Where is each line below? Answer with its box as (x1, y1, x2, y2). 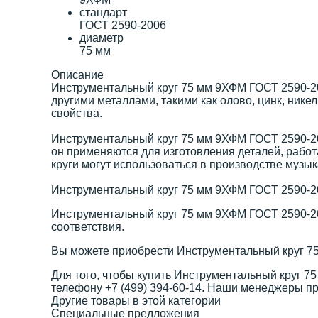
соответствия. (51, 220, 124, 233)
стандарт (79, 6, 127, 18)
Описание (51, 68, 104, 81)
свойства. (51, 106, 102, 119)
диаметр (79, 31, 124, 44)
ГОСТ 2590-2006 (79, 18, 166, 31)
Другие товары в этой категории (51, 294, 221, 307)
